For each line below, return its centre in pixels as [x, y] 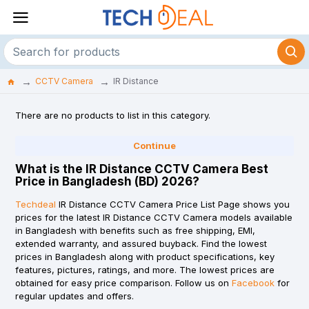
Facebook [253, 283]
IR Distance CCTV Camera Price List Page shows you [173, 204]
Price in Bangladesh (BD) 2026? [107, 181]
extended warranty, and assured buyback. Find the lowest [141, 243]
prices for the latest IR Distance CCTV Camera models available [154, 217]
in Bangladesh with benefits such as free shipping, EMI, [135, 230]
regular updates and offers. [74, 296]
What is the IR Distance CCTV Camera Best [142, 169]
